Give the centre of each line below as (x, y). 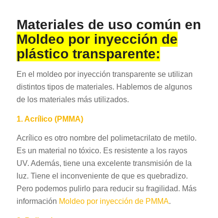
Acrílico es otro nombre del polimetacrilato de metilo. (106, 138)
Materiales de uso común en (109, 25)
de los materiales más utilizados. (73, 100)
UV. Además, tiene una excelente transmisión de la (104, 163)
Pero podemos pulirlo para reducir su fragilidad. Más (106, 189)
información (37, 201)
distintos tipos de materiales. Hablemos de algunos (104, 87)
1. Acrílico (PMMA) (50, 119)
